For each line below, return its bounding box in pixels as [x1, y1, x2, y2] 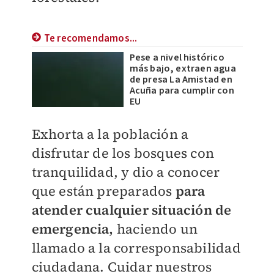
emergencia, [31, 220, 117, 238]
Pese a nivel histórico [129, 51, 224, 64]
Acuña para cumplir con [129, 84, 234, 97]
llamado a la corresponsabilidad [31, 239, 241, 257]
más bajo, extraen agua [129, 62, 236, 75]
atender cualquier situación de [31, 201, 232, 219]
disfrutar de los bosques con [31, 144, 215, 162]
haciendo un [116, 220, 198, 238]
